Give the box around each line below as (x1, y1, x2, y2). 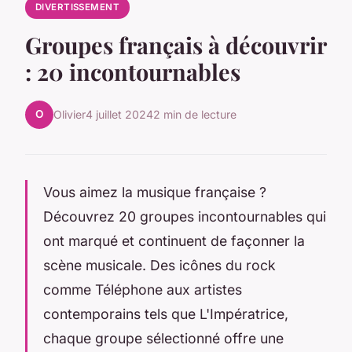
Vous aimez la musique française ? (43, 183, 266, 200)
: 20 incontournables (25, 56, 240, 86)
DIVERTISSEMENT (35, 2, 120, 13)
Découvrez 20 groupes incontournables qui (43, 207, 326, 225)
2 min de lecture (153, 108, 236, 122)
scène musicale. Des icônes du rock (43, 256, 276, 273)
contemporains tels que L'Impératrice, (43, 305, 288, 322)
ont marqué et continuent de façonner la (43, 232, 305, 249)
